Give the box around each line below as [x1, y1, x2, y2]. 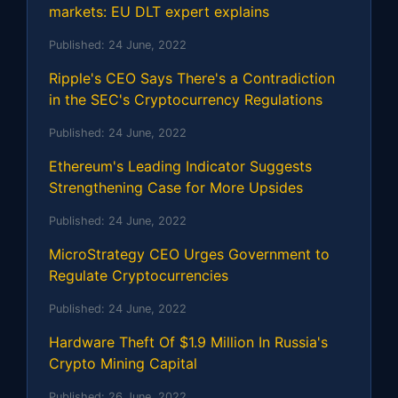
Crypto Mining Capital [49, 354, 197, 372]
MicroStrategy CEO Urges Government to [49, 244, 330, 263]
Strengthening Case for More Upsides [49, 178, 303, 196]
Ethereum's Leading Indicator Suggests [49, 156, 312, 175]
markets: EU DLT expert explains [49, 2, 269, 20]
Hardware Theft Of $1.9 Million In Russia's [49, 332, 328, 351]
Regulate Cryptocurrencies [49, 266, 228, 284]
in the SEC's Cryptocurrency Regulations [49, 90, 322, 108]
